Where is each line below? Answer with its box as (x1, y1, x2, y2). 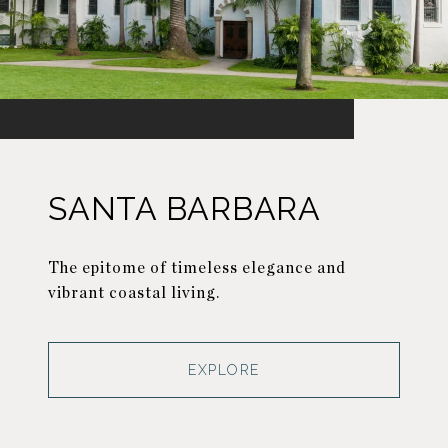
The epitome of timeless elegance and (48, 259, 346, 276)
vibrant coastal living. (48, 284, 220, 301)
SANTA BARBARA (48, 190, 321, 227)
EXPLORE (188, 361, 260, 378)
